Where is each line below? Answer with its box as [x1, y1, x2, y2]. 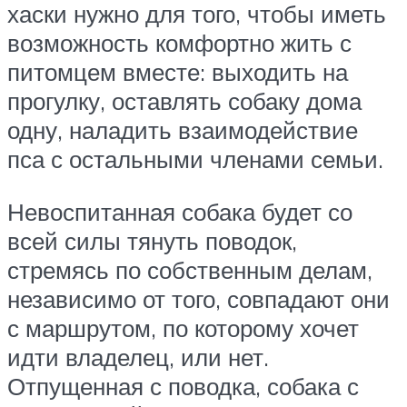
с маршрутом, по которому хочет [7, 313, 359, 342]
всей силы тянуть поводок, [7, 225, 297, 255]
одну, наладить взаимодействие [7, 115, 358, 145]
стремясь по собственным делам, [7, 254, 372, 284]
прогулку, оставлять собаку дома [7, 86, 362, 116]
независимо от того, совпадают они [7, 283, 390, 313]
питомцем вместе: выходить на [7, 57, 348, 87]
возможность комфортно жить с [7, 28, 352, 58]
